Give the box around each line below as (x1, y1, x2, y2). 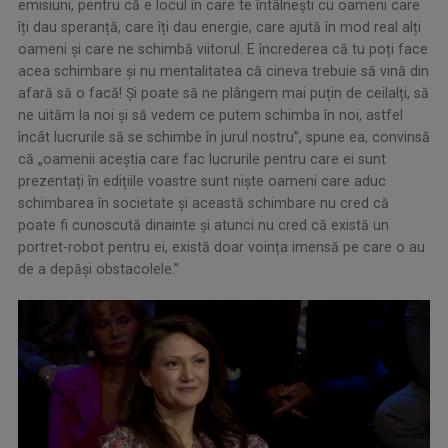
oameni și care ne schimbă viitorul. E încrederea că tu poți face (18, 40, 428, 57)
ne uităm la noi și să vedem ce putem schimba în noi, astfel (18, 106, 403, 123)
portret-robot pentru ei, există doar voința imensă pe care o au (18, 238, 425, 255)
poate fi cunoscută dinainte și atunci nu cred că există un (18, 216, 389, 233)
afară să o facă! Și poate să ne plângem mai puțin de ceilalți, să (18, 84, 429, 101)
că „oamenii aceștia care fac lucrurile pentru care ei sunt (18, 150, 386, 167)
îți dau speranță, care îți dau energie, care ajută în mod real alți (18, 18, 421, 35)
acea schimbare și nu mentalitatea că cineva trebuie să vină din (18, 62, 429, 79)
